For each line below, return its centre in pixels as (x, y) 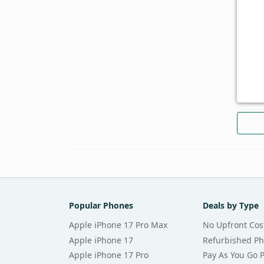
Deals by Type (230, 205)
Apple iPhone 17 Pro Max (118, 225)
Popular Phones (101, 205)
